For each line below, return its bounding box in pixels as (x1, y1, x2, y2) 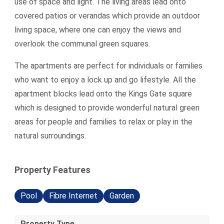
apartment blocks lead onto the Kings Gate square (14, 89, 192, 98)
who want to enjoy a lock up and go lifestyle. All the (14, 75, 196, 84)
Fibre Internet (49, 191, 97, 200)
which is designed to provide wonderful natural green (14, 103, 199, 112)
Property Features (14, 164, 90, 175)
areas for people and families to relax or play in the (14, 117, 192, 126)
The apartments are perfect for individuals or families (14, 61, 202, 70)
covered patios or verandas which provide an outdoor (14, 11, 200, 20)
